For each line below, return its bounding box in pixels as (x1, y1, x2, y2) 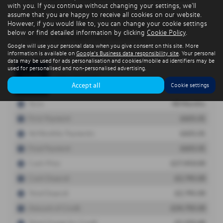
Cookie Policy (147, 27, 186, 36)
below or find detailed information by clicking (7, 27, 147, 36)
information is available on (7, 49, 76, 56)
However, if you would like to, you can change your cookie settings (7, 18, 207, 27)
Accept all (71, 80, 101, 89)
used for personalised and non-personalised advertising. (7, 64, 146, 71)
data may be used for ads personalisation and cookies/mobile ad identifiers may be (7, 56, 215, 64)
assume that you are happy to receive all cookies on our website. (7, 9, 202, 18)
